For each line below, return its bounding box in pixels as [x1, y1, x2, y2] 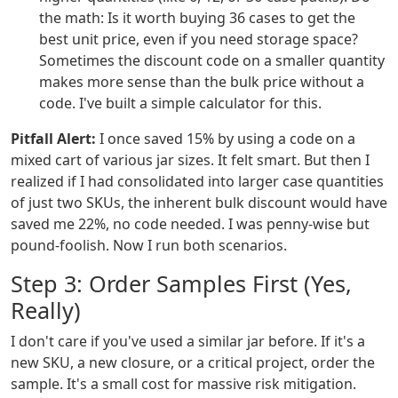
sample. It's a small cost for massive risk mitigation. [11, 374, 356, 394]
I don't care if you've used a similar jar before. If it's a [11, 331, 365, 352]
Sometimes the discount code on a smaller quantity [39, 51, 385, 71]
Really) [11, 295, 81, 326]
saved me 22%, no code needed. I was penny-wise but [11, 214, 370, 235]
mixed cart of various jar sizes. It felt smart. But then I [11, 150, 370, 171]
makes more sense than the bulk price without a [39, 72, 364, 92]
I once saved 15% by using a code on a [96, 129, 355, 149]
